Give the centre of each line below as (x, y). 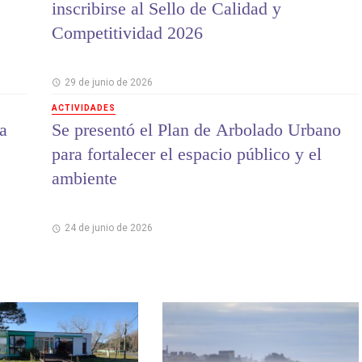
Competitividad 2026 (127, 32)
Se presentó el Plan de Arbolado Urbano (196, 130)
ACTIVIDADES (84, 107)
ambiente (84, 179)
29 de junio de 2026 (108, 82)
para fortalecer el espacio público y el (187, 154)
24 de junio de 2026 (108, 228)
